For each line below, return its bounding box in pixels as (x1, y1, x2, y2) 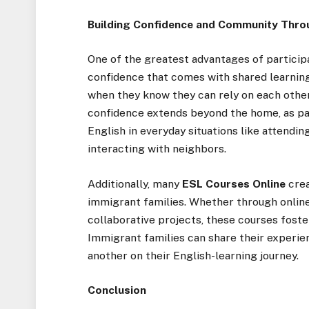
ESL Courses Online (182, 177, 286, 190)
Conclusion (88, 283, 147, 297)
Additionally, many (88, 177, 183, 190)
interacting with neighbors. (88, 142, 227, 156)
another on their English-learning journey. (88, 248, 299, 262)
